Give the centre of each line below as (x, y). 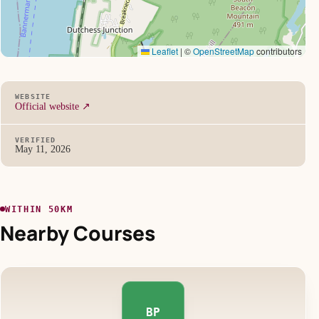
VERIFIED (36, 140)
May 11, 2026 (43, 150)
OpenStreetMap (224, 51)
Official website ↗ (53, 107)
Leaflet (164, 51)
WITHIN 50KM (39, 209)
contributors (278, 51)
